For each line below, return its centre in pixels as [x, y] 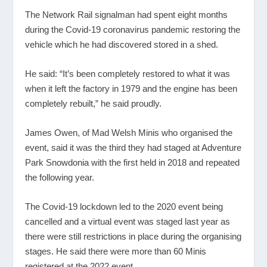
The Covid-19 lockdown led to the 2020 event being [124, 206]
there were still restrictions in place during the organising [133, 236]
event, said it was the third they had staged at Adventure [133, 147]
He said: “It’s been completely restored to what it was [128, 73]
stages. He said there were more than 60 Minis [116, 251]
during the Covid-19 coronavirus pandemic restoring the [133, 29]
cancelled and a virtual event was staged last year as [128, 221]
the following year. [60, 177]
